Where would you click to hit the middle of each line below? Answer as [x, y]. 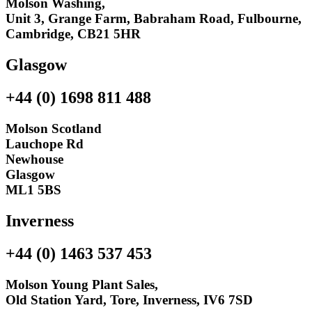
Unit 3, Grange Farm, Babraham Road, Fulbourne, [154, 19]
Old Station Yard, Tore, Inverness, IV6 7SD [129, 299]
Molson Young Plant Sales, [82, 284]
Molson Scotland [54, 129]
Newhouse [34, 159]
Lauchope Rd [45, 144]
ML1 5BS [33, 190]
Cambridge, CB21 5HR [73, 34]
